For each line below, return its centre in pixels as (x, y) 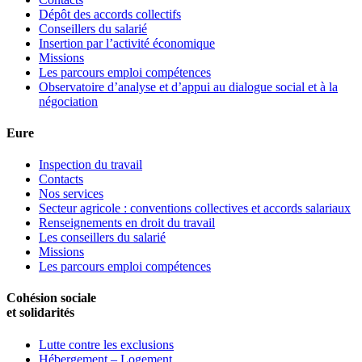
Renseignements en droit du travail (127, 223)
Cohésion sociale (51, 298)
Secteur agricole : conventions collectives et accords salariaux (195, 208)
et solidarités (40, 313)
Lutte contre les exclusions (106, 344)
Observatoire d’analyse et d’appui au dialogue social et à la (188, 86)
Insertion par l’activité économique (127, 43)
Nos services (71, 194)
